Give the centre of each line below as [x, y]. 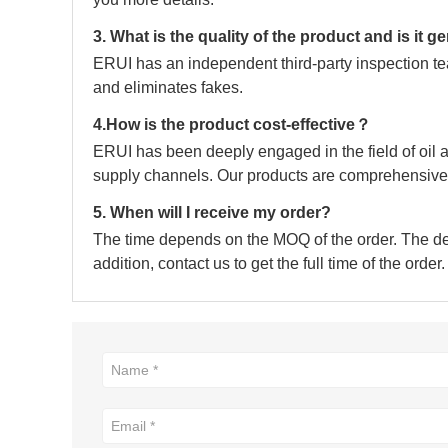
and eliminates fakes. [168, 87]
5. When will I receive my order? [212, 212]
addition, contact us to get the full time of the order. [269, 263]
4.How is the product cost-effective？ [232, 124]
